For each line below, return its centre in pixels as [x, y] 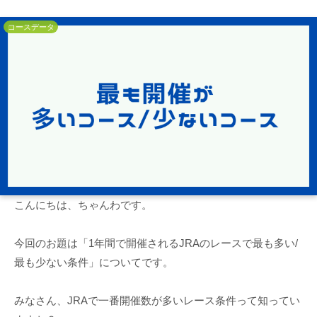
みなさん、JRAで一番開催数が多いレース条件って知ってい [157, 300]
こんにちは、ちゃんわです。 [83, 204]
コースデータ [31, 27]
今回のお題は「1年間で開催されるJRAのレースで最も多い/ [156, 243]
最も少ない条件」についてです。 [94, 262]
